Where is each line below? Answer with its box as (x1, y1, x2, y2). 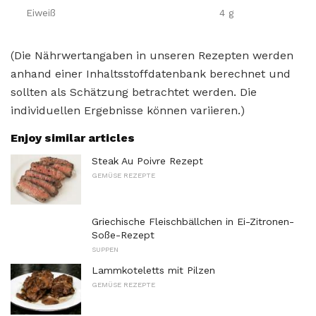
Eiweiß (26, 6, 56, 18)
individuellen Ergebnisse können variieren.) (11, 103, 245, 117)
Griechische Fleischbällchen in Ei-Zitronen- (92, 216, 294, 228)
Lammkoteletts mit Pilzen (92, 265, 215, 276)
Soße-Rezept (92, 229, 154, 241)
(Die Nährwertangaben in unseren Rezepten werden (11, 48, 293, 62)
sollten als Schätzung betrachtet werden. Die (11, 85, 257, 99)
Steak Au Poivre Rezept (92, 154, 203, 166)
